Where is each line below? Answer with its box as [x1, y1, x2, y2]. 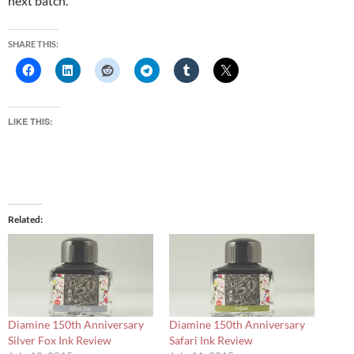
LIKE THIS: [8, 115, 53, 128]
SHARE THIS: [8, 39, 58, 50]
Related [8, 213, 40, 226]
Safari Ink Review [169, 333, 253, 348]
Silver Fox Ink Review [8, 333, 111, 348]
